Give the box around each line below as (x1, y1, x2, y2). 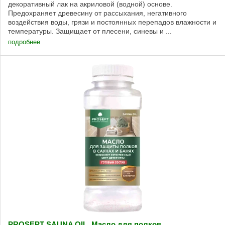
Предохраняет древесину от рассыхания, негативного (8, 9, 187, 17)
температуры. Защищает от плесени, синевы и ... (8, 27, 172, 35)
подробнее (8, 38, 40, 46)
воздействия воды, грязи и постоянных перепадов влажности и (8, 18, 216, 26)
